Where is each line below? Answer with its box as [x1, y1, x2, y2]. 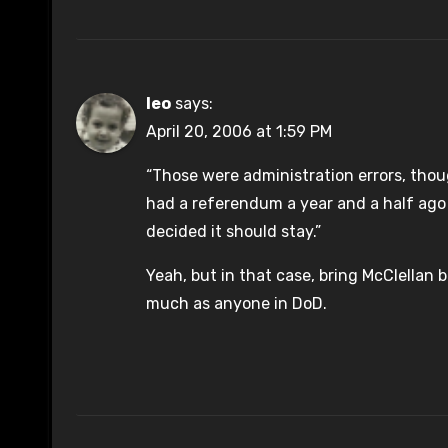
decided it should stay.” [146, 222, 321, 242]
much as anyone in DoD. [146, 294, 327, 314]
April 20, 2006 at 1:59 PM [146, 122, 332, 142]
